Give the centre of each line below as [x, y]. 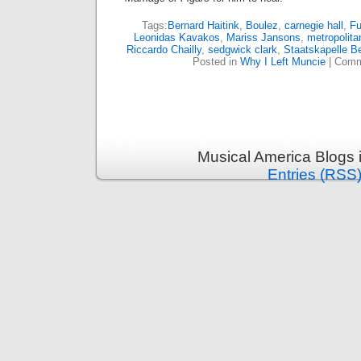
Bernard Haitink [203, 25]
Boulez [261, 25]
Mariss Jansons [263, 37]
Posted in [216, 62]
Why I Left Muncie [282, 62]
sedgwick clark [242, 50]
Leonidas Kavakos [176, 37]
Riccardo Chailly [164, 50]
